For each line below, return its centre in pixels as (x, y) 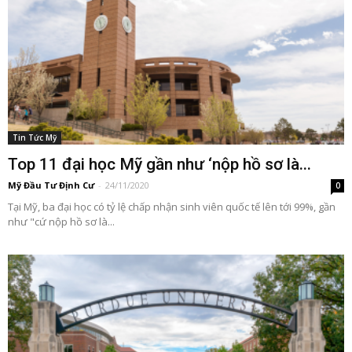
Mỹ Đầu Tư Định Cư (51, 185)
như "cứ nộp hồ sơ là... (61, 222)
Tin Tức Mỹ (35, 138)
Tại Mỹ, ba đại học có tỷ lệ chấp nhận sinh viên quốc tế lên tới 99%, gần (172, 207)
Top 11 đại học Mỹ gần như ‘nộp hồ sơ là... (159, 165)
